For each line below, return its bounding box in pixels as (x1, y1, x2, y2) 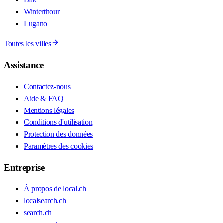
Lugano (24, 19, 48, 28)
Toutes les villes (4, 39, 51, 48)
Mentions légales (24, 106, 74, 114)
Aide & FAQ (24, 94, 64, 103)
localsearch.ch (24, 196, 66, 205)
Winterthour (24, 7, 60, 16)
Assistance (4, 60, 44, 71)
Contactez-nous (24, 82, 71, 91)
